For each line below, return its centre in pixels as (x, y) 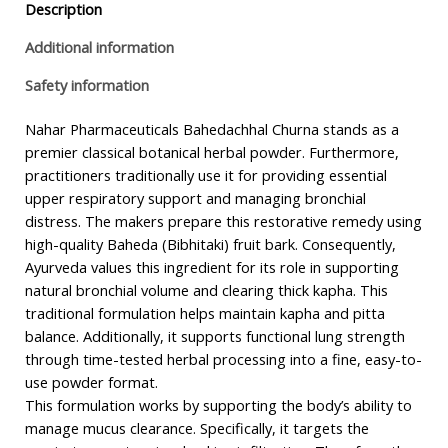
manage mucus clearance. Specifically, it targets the (196, 428)
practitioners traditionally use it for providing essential (205, 175)
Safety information (86, 84)
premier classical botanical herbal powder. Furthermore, (211, 152)
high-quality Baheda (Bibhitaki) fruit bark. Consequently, (210, 244)
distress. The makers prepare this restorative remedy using (223, 221)
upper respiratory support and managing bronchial (195, 198)
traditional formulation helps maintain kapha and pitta (204, 313)
